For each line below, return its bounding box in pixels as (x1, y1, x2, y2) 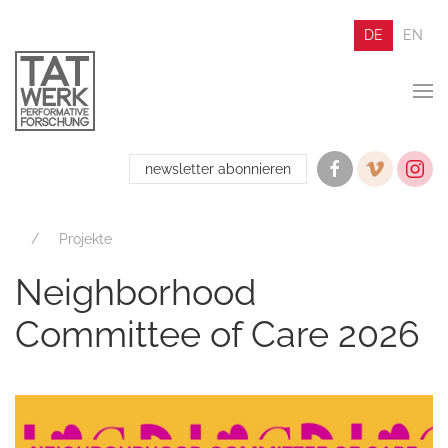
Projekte (59, 231, 112, 247)
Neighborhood (15, 271, 256, 313)
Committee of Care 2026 (15, 313, 420, 355)
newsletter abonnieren (145, 161, 291, 177)
